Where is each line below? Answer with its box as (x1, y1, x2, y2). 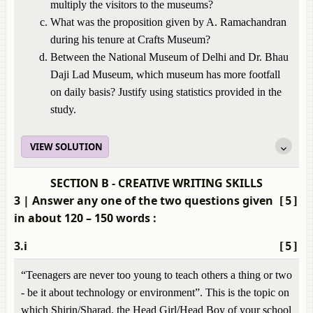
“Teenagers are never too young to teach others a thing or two (21, 269, 292, 281)
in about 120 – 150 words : (14, 210, 156, 226)
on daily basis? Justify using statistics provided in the (50, 86, 282, 98)
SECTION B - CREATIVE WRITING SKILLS (50, 175, 263, 191)
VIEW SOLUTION (30, 140, 103, 153)
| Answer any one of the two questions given (20, 193, 273, 208)
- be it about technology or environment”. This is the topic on (21, 286, 289, 298)
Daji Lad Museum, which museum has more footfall (50, 68, 280, 80)
